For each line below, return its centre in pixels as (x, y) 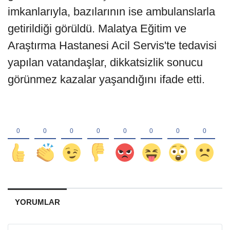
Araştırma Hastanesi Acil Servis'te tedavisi (112, 46)
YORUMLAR (37, 202)
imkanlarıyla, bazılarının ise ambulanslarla (111, 12)
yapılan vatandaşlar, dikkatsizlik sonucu (105, 63)
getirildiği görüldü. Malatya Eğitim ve (97, 29)
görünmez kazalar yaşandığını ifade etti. (106, 80)
